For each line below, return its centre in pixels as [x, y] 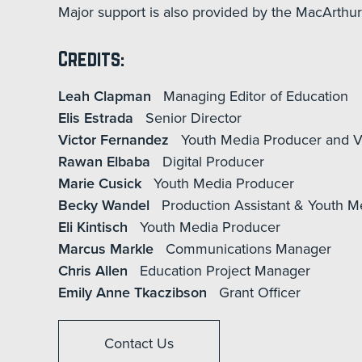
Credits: [91, 59]
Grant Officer [260, 293]
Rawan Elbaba [106, 162]
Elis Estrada [98, 118]
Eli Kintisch [95, 227]
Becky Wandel [106, 205]
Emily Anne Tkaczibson [135, 293]
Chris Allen [95, 271]
